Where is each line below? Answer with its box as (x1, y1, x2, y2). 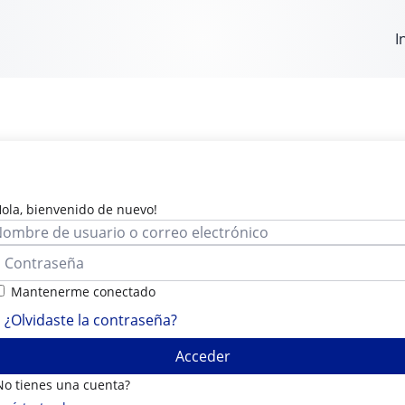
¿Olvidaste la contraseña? (5, 310, 177, 330)
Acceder (174, 346, 231, 366)
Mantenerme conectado (11, 283, 155, 300)
